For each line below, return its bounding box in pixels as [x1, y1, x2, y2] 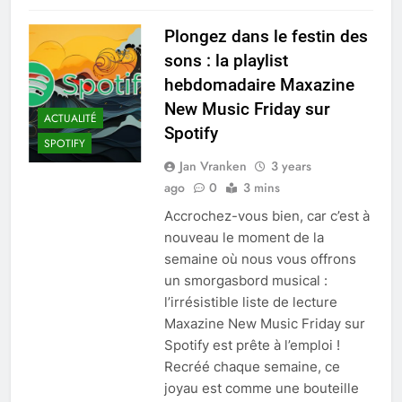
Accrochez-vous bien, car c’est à [163, 207, 370, 225]
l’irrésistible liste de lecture [163, 293, 337, 311]
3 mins [242, 179, 280, 197]
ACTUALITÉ [44, 109, 97, 127]
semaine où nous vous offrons [163, 250, 356, 268]
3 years [270, 157, 311, 176]
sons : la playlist [163, 50, 288, 72]
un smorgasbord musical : [163, 272, 328, 290]
